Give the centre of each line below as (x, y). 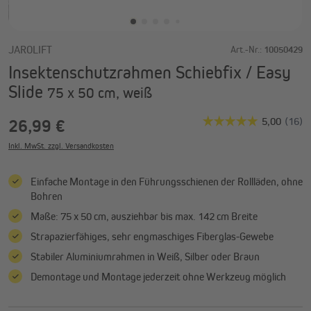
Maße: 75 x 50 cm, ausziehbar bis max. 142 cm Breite (144, 216)
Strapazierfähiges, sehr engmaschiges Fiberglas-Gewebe (152, 236)
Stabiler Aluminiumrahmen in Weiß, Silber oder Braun (145, 256)
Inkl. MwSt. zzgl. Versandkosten (61, 145)
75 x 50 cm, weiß (100, 92)
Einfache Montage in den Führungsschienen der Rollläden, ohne (167, 181)
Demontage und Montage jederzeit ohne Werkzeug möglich (158, 276)
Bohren (47, 196)
